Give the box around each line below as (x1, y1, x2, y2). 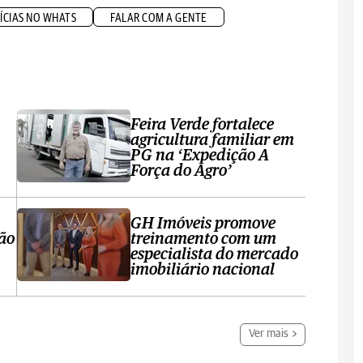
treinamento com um (130, 231, 277, 247)
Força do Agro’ (130, 163, 233, 179)
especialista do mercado (130, 246, 299, 263)
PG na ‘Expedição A (130, 147, 270, 164)
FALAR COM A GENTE (110, 12, 207, 24)
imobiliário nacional (130, 262, 275, 278)
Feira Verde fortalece (130, 117, 275, 133)
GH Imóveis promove (130, 216, 276, 232)
